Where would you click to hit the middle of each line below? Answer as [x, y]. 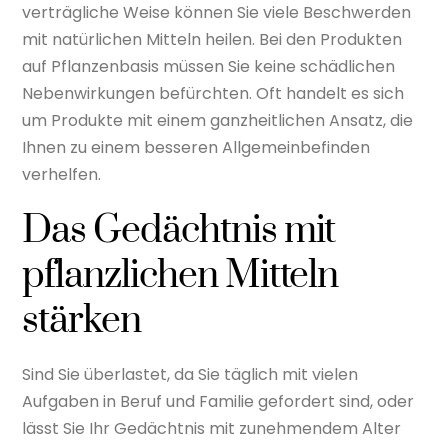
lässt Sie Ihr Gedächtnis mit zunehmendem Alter [212, 429]
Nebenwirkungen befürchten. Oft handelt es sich [213, 93]
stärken [82, 320]
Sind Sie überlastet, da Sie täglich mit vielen [190, 375]
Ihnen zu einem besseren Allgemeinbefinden [196, 147]
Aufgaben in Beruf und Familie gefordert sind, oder [218, 402]
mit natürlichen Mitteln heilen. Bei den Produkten [212, 39]
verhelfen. [62, 174]
